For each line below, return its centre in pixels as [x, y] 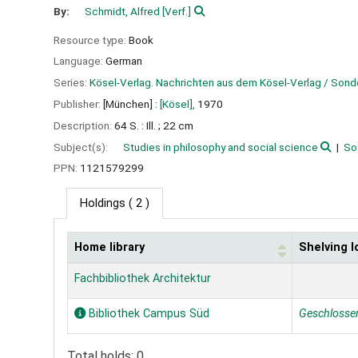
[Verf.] [176, 11]
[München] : [130, 103]
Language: [80, 61]
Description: [84, 125]
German [124, 61]
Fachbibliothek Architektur [143, 279]
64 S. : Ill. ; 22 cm [154, 125]
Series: [72, 83]
